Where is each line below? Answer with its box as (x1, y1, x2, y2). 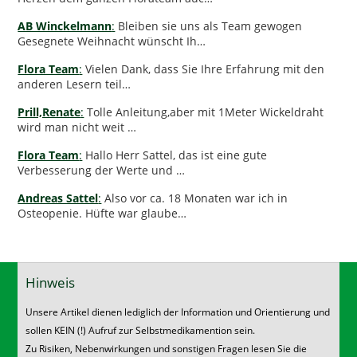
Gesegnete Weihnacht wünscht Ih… (18, 33, 206, 49)
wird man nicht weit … (18, 119, 137, 135)
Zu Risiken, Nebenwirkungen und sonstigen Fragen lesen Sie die (25, 343, 308, 355)
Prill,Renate (18, 104, 81, 120)
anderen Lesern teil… (18, 76, 131, 92)
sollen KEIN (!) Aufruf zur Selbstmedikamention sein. (25, 324, 256, 337)
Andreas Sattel (18, 190, 99, 206)
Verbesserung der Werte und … (18, 162, 186, 178)
